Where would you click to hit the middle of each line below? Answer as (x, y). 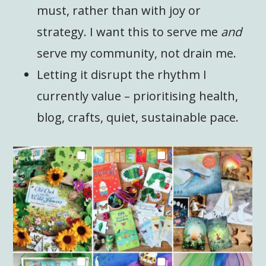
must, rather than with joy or (119, 10)
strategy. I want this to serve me (129, 31)
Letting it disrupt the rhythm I (122, 74)
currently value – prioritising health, (138, 96)
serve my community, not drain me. (137, 53)
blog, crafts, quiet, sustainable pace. (138, 117)
